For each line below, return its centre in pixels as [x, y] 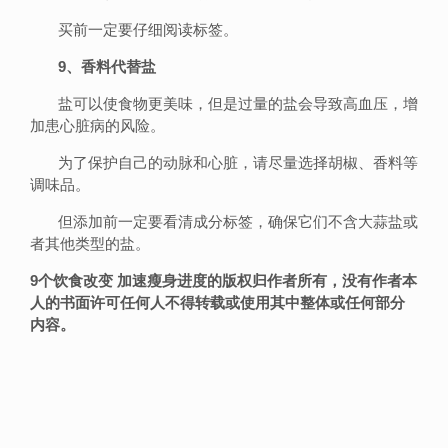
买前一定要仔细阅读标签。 [134, 29]
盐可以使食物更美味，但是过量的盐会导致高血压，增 [224, 103]
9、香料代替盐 [105, 66]
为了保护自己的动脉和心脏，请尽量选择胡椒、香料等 [224, 162]
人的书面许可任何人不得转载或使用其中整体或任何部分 [217, 302]
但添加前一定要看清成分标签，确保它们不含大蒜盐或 [224, 221]
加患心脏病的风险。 [97, 125]
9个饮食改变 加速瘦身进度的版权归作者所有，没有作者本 [223, 280]
